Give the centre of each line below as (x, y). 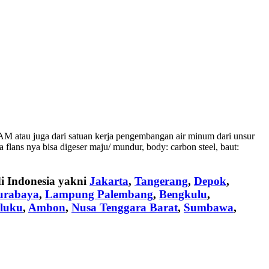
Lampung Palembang (99, 194)
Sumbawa (209, 207)
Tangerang (161, 181)
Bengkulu (183, 194)
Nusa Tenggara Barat (125, 207)
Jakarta (109, 181)
